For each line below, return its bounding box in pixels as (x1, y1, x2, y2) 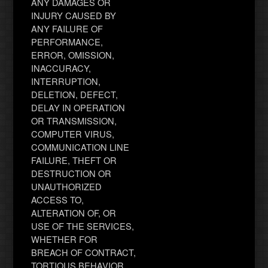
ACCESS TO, (31, 193, 84, 206)
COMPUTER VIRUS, (31, 127, 115, 140)
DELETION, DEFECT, (31, 87, 118, 100)
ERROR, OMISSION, (31, 48, 115, 61)
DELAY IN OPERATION (31, 100, 126, 114)
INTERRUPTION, (31, 74, 101, 87)
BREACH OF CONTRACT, (31, 245, 136, 258)
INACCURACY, (31, 61, 92, 74)
